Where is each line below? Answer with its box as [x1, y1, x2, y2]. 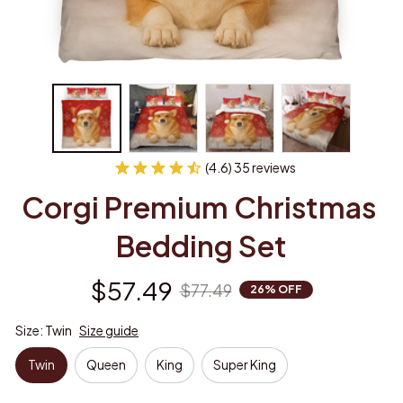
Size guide [79, 321, 139, 338]
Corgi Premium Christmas [22, 188, 376, 225]
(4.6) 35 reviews [205, 158, 296, 175]
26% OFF [249, 282, 302, 297]
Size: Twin [15, 321, 72, 338]
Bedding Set [116, 227, 287, 264]
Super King [213, 356, 276, 373]
